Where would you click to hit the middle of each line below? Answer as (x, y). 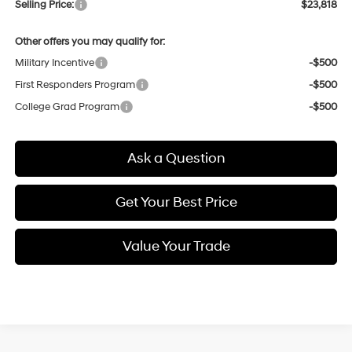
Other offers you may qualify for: (90, 41)
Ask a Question (176, 158)
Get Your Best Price (176, 202)
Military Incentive (54, 62)
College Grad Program (67, 106)
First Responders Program (75, 84)
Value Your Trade (176, 246)
